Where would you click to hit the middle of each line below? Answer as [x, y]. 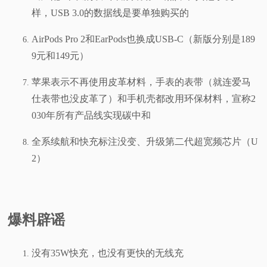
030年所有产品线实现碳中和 [91, 115]
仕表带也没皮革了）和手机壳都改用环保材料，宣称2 [144, 98]
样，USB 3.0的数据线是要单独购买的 [111, 13]
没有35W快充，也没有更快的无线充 [108, 253]
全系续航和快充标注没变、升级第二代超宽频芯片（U [145, 141]
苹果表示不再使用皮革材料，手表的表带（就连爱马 [142, 82]
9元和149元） [60, 55]
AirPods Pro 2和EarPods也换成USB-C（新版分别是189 [144, 39]
